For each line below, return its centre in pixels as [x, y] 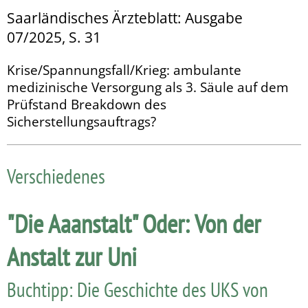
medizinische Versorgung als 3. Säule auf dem [148, 87]
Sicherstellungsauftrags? [81, 122]
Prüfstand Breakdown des [87, 104]
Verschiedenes [56, 176]
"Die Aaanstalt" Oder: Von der [134, 224]
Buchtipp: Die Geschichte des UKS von [137, 290]
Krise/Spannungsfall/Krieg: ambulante [124, 70]
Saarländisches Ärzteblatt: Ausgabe [125, 18]
